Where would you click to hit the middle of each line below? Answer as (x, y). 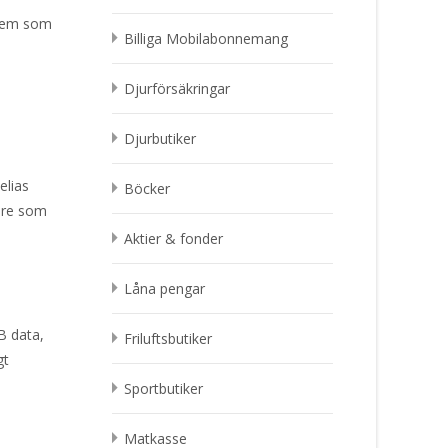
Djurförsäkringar (177, 88)
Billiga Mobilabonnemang (206, 38)
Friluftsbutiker (168, 338)
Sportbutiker (163, 388)
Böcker (147, 188)
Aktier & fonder (173, 238)
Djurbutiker (160, 138)
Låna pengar (164, 288)
